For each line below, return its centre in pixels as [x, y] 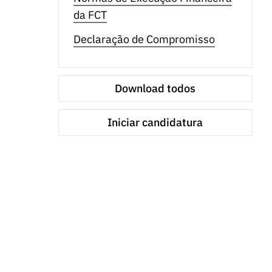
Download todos [155, 89]
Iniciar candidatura [155, 123]
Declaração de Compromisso [144, 39]
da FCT [90, 15]
